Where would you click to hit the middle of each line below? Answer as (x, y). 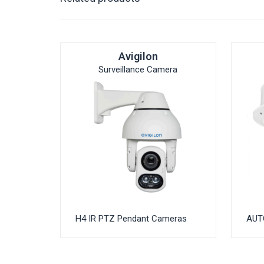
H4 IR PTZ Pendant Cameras (131, 219)
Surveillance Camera (138, 70)
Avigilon (138, 56)
